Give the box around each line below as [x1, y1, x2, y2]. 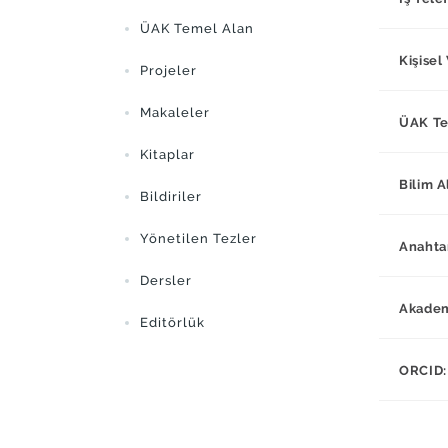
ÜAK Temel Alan [139, 21, 254, 36]
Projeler [139, 63, 197, 78]
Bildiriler [139, 189, 202, 204]
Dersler [139, 273, 192, 288]
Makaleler [139, 105, 210, 120]
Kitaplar [139, 147, 195, 162]
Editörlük [139, 315, 205, 330]
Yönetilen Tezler [139, 231, 257, 246]
